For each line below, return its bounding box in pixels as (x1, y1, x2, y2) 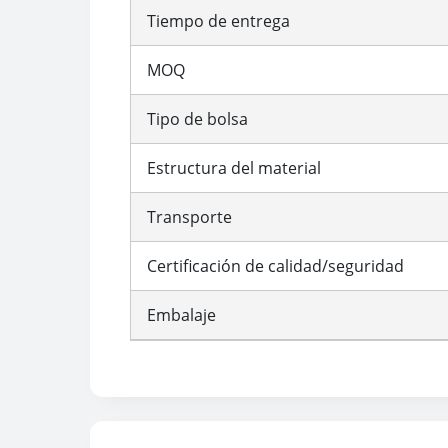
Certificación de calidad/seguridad (147, 254, 404, 277)
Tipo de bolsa (147, 107, 248, 130)
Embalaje (147, 303, 216, 326)
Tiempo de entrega (147, 9, 290, 32)
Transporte (147, 205, 232, 228)
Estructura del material (147, 156, 321, 179)
